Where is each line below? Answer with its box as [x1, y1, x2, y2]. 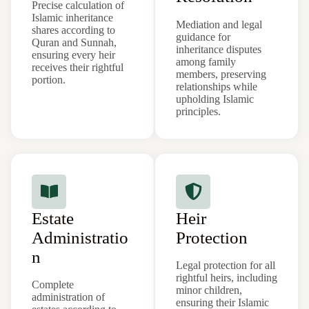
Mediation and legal [176, 18, 262, 30]
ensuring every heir [32, 48, 115, 61]
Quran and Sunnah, [32, 36, 117, 48]
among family [176, 55, 236, 68]
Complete [32, 279, 74, 290]
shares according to [32, 23, 115, 36]
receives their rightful [32, 61, 123, 73]
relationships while [176, 80, 257, 92]
